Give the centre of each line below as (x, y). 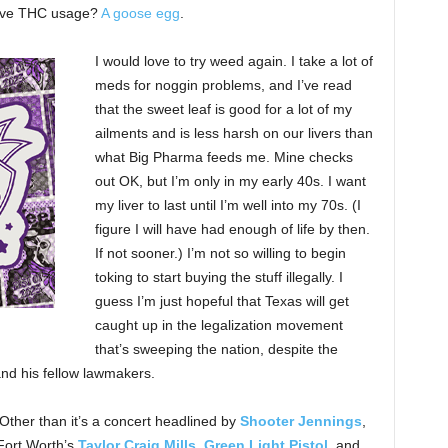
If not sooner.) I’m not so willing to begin (220, 253)
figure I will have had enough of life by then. (232, 229)
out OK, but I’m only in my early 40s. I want (230, 181)
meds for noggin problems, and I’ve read (223, 85)
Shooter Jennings (300, 421)
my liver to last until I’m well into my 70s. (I (227, 205)
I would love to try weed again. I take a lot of (233, 61)
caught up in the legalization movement (218, 325)
